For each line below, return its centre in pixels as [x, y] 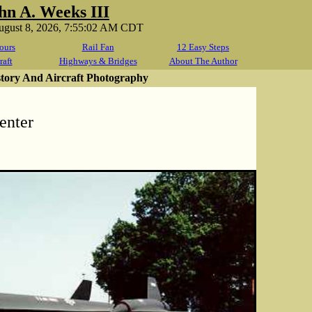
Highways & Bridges [98, 61]
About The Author [203, 61]
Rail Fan [98, 47]
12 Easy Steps [203, 47]
